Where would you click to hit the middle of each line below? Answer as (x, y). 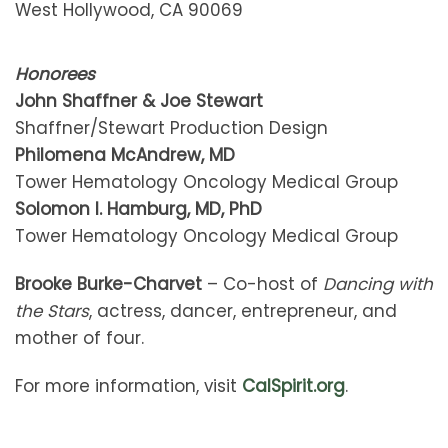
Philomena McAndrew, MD (125, 155)
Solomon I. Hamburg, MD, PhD (138, 209)
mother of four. (79, 338)
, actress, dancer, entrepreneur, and (243, 311)
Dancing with (378, 284)
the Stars (52, 311)
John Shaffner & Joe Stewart (139, 101)
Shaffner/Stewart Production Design (171, 128)
